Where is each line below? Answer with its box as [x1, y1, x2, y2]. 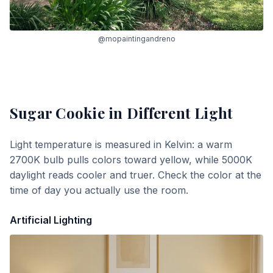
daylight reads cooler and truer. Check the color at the [10, 169, 261, 181]
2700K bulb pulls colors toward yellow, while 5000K [10, 154, 252, 166]
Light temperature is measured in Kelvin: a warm [10, 138, 232, 151]
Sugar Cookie [10, 103, 105, 122]
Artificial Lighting [10, 214, 92, 226]
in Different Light [104, 103, 233, 122]
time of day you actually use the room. [10, 184, 188, 196]
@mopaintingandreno [97, 34, 175, 43]
